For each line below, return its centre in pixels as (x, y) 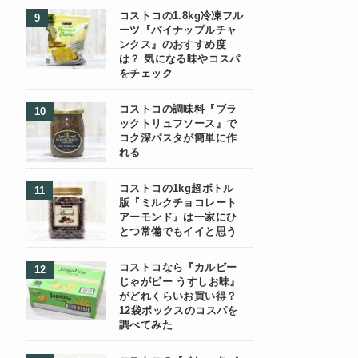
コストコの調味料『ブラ (178, 109)
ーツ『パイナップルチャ (178, 30)
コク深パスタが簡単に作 (178, 138)
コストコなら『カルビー (178, 268)
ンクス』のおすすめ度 (173, 45)
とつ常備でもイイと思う (178, 232)
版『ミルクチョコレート (178, 203)
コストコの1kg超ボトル (177, 189)
